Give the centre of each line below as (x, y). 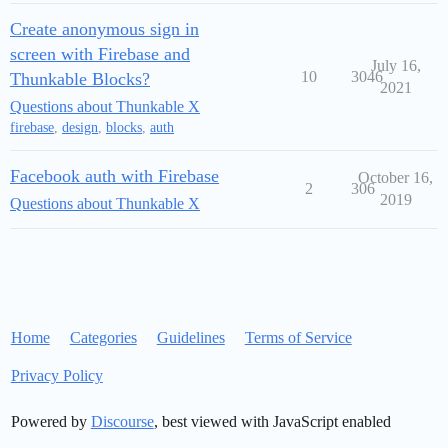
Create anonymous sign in (104, 29)
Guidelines (190, 338)
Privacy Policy (56, 376)
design (80, 128)
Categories (103, 338)
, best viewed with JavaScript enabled (272, 422)
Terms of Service (298, 338)
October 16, (395, 178)
